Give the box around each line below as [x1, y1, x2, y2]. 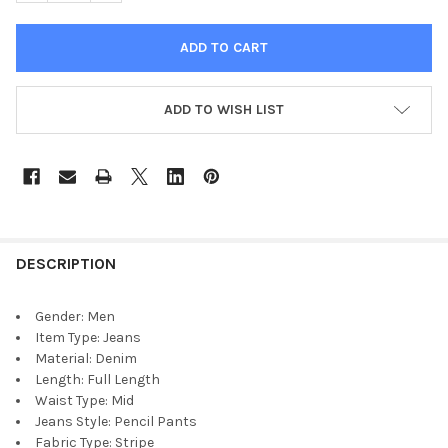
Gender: [35, 307, 84, 325]
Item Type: [35, 328, 100, 346]
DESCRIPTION [16, 253, 116, 273]
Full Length [87, 370, 160, 388]
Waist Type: [35, 391, 108, 409]
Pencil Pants [114, 412, 197, 430]
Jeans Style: [35, 412, 111, 430]
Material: [35, 349, 92, 367]
